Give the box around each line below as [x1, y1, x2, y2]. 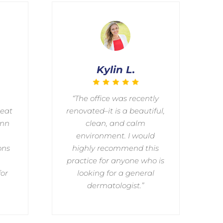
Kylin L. [96, 63, 135, 76]
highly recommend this [72, 143, 159, 153]
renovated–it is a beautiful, [66, 106, 165, 115]
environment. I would [76, 131, 155, 140]
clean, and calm [86, 118, 146, 128]
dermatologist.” [87, 181, 144, 190]
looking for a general [77, 168, 154, 178]
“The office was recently [72, 94, 159, 103]
